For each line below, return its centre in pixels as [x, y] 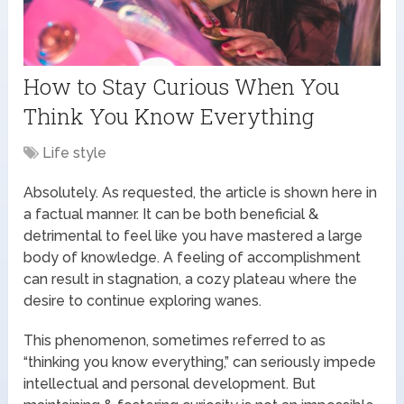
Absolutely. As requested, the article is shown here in [201, 192]
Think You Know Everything [169, 116]
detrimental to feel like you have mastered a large [193, 235]
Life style [75, 152]
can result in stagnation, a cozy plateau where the [191, 279]
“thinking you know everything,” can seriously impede [200, 362]
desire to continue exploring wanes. [143, 300]
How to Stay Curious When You [182, 86]
